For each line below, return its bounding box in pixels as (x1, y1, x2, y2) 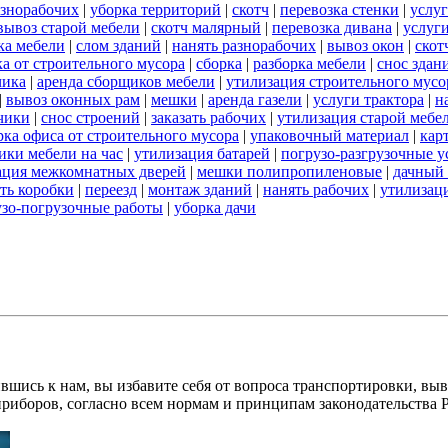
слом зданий (76, 37, 161, 55)
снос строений (41, 109, 140, 127)
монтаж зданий (148, 181, 252, 199)
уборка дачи (174, 199, 256, 217)
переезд (85, 181, 137, 199)
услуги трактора (313, 91, 424, 109)
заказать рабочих (151, 109, 266, 127)
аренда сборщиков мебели (37, 73, 215, 91)
